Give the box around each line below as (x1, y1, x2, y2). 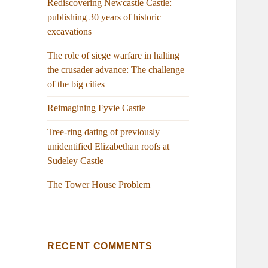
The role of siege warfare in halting (47, 50, 180, 61)
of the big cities (47, 79, 105, 90)
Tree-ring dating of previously (47, 127, 160, 138)
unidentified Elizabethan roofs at (47, 141, 170, 152)
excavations (47, 26, 92, 37)
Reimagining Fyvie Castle (47, 103, 146, 114)
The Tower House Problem (47, 179, 151, 190)
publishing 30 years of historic (47, 12, 162, 23)
